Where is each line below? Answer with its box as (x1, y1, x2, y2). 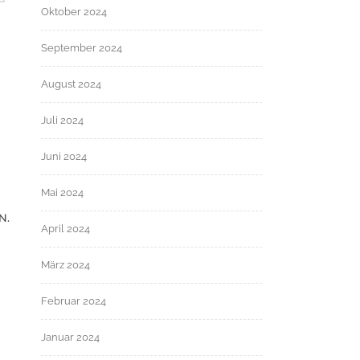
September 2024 (41, 42, 122, 54)
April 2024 (41, 223, 90, 235)
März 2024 (41, 259, 90, 271)
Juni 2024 (41, 150, 87, 162)
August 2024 (41, 78, 101, 90)
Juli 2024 (41, 114, 84, 126)
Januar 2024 (41, 331, 100, 343)
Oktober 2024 (41, 6, 107, 18)
